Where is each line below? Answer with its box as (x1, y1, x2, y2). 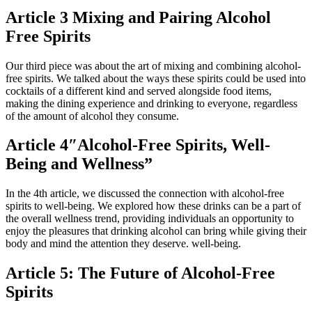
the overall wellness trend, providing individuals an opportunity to (6, 212, 294, 225)
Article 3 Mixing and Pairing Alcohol (6, 8, 271, 26)
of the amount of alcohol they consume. (6, 109, 179, 122)
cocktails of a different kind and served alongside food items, (6, 84, 272, 97)
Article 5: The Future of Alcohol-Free (6, 264, 275, 283)
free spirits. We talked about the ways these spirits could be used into (6, 72, 306, 84)
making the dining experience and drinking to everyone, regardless (6, 97, 297, 109)
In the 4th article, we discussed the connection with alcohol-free (6, 187, 284, 200)
